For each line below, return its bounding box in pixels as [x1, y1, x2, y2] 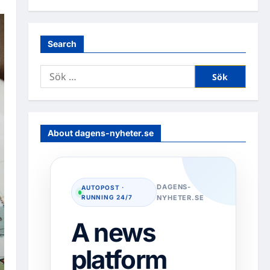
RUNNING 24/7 [81, 193, 133, 201]
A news [71, 217, 156, 248]
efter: [39, 80, 61, 91]
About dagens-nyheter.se [47, 128, 154, 138]
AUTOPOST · [81, 184, 124, 191]
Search [47, 39, 77, 49]
